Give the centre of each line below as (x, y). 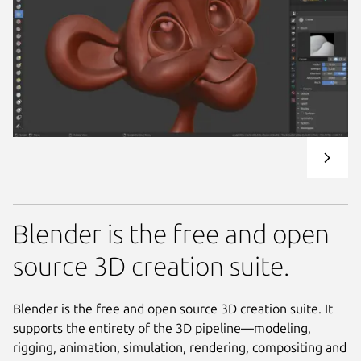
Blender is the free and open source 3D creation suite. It (173, 309)
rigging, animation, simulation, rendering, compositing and (180, 348)
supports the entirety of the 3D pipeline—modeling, (162, 328)
